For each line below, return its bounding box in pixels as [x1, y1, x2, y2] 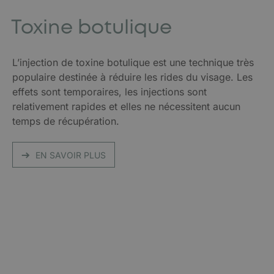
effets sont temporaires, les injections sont [12, 86, 207, 98]
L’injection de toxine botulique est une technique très [12, 56, 254, 68]
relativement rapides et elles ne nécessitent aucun [12, 100, 240, 113]
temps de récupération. [12, 115, 119, 127]
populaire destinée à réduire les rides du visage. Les [12, 71, 253, 83]
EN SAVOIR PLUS [35, 150, 106, 160]
